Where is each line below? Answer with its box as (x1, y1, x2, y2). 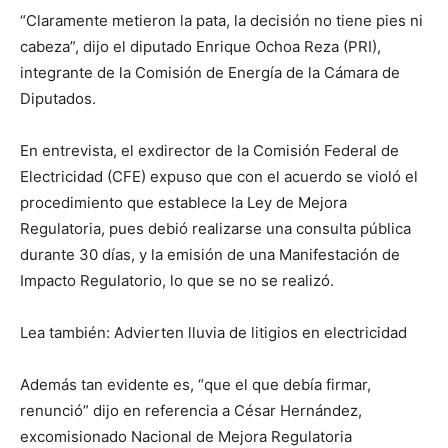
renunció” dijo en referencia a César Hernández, (20, 401, 362, 420)
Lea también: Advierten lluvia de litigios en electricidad (20, 323, 407, 342)
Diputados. (20, 89, 96, 108)
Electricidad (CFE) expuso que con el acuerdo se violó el (20, 167, 418, 186)
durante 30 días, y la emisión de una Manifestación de (20, 245, 400, 264)
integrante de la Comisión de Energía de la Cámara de (20, 63, 400, 82)
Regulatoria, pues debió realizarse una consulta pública (20, 219, 411, 238)
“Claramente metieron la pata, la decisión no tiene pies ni (20, 11, 423, 30)
